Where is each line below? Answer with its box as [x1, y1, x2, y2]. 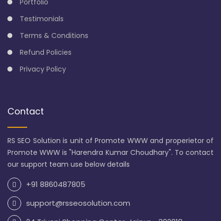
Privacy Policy [20, 64, 66, 74]
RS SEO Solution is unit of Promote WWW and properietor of [7, 136, 214, 146]
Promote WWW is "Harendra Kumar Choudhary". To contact [7, 147, 214, 158]
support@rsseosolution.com [26, 198, 130, 209]
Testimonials [20, 14, 64, 24]
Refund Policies [20, 47, 72, 58]
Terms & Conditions [20, 31, 88, 41]
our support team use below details [7, 159, 130, 170]
